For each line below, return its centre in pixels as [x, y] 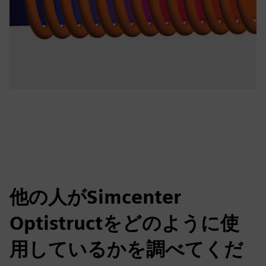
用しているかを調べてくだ [126, 249]
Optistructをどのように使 [124, 223]
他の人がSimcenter [95, 197]
